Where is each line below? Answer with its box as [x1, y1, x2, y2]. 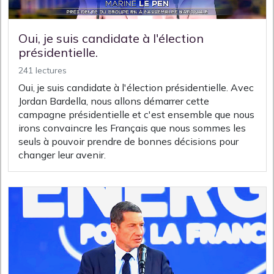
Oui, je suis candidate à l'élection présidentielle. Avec [18, 81, 254, 94]
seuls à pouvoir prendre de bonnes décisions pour [18, 135, 239, 148]
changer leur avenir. [18, 149, 106, 161]
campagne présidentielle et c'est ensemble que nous [18, 108, 254, 121]
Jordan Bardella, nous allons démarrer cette [18, 95, 209, 108]
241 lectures [18, 65, 67, 76]
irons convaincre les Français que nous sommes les [18, 122, 246, 135]
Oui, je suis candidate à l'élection [18, 31, 204, 46]
